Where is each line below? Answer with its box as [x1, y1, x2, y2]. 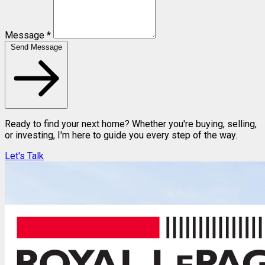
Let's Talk [5, 150, 44, 161]
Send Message [11, 42, 62, 51]
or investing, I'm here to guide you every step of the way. [5, 129, 237, 141]
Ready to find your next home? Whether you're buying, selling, [5, 118, 257, 130]
